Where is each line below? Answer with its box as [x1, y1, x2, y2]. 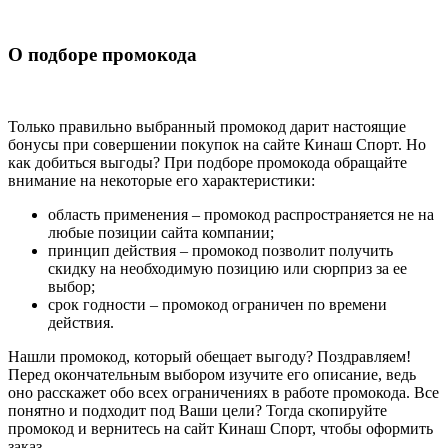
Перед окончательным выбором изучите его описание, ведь [8, 366, 416, 384]
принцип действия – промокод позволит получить [48, 242, 393, 260]
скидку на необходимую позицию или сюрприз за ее [48, 260, 407, 278]
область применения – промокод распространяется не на [48, 206, 434, 224]
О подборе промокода [8, 43, 197, 65]
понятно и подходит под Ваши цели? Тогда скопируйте [8, 402, 387, 420]
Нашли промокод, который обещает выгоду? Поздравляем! [8, 348, 411, 366]
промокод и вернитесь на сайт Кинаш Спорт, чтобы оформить [8, 420, 433, 438]
